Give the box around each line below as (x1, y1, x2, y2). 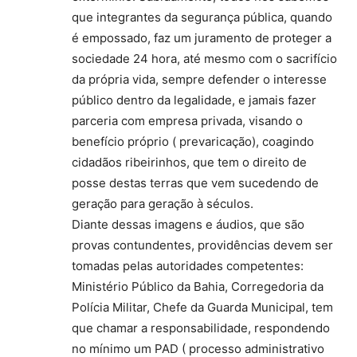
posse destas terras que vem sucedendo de (72, 175, 319, 190)
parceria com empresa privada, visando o (72, 113, 303, 128)
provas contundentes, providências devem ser (72, 237, 333, 253)
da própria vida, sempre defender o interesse (72, 72, 327, 87)
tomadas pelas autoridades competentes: (72, 258, 304, 273)
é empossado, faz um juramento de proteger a (72, 30, 331, 45)
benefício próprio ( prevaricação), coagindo (72, 134, 314, 149)
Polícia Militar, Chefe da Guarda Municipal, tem (72, 300, 333, 315)
